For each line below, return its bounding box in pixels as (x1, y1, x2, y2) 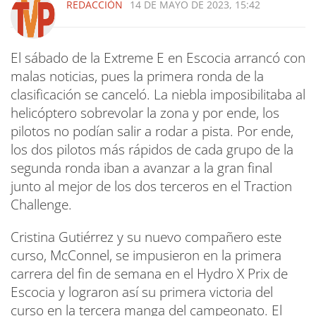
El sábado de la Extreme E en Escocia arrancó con (11, 49, 305, 67)
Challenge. (11, 195, 72, 214)
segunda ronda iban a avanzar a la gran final (11, 159, 272, 177)
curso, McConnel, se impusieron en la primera (11, 246, 281, 265)
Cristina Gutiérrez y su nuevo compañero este (11, 228, 281, 246)
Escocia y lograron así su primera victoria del (11, 283, 273, 301)
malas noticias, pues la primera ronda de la (11, 67, 264, 85)
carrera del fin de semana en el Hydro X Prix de (11, 265, 288, 283)
